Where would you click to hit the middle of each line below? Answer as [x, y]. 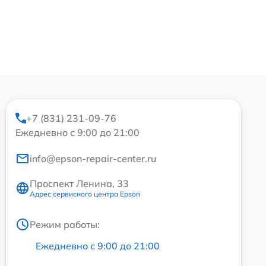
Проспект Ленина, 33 [79, 184]
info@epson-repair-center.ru [93, 159]
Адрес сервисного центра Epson [85, 194]
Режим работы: [65, 225]
